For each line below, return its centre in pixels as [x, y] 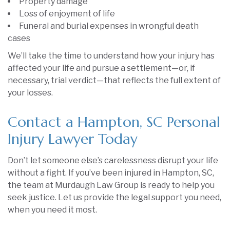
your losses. [30, 93]
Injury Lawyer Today [73, 139]
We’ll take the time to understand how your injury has [111, 56]
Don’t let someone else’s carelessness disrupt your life [113, 161]
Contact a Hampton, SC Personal [114, 122]
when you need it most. [52, 210]
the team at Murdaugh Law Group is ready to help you [111, 185]
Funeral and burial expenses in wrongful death [109, 26]
